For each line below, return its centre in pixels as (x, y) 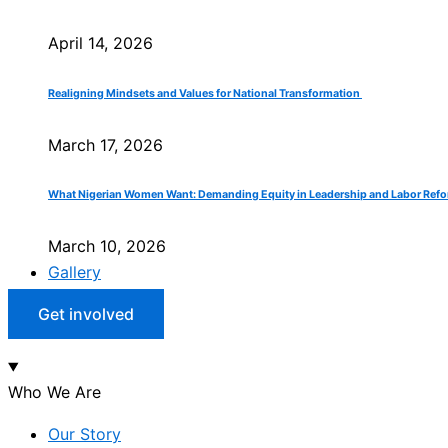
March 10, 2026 (107, 246)
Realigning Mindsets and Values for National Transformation (205, 93)
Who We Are (54, 392)
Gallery (74, 272)
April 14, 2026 (100, 42)
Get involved (86, 314)
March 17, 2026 (105, 144)
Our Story (84, 434)
